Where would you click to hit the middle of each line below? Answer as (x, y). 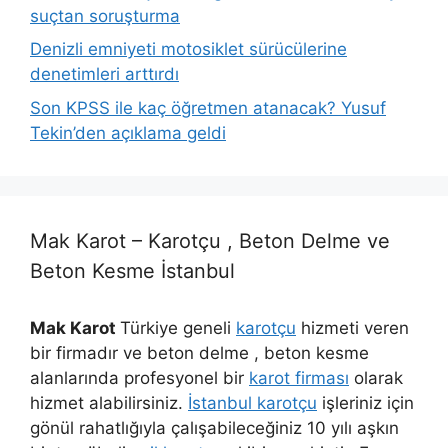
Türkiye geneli (178, 327)
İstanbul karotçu (252, 402)
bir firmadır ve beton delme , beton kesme (199, 352)
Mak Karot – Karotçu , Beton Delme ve (210, 240)
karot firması (299, 377)
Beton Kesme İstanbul (132, 270)
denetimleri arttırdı (104, 74)
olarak (376, 377)
